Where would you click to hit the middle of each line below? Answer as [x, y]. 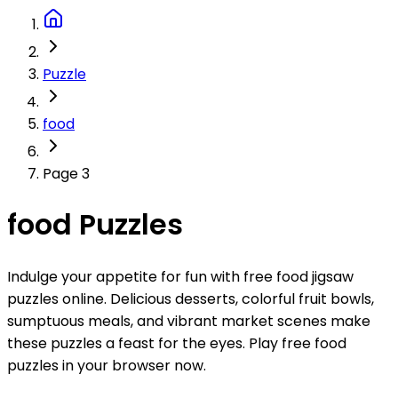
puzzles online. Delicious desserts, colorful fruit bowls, [191, 298]
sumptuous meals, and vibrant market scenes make [189, 321]
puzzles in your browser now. [107, 365]
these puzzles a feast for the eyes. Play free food [177, 343]
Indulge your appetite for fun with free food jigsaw [180, 276]
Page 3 [66, 173]
